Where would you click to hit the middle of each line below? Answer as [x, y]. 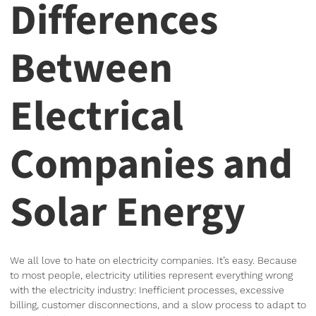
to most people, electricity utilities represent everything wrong [151, 275]
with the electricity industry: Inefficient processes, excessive [147, 290]
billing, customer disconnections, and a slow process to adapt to [158, 304]
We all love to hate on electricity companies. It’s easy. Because [153, 260]
